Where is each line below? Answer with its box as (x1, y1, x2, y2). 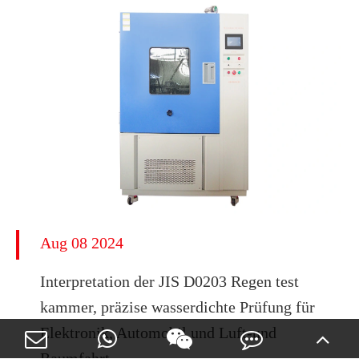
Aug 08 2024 (40, 234, 123, 252)
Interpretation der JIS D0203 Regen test (40, 272, 299, 290)
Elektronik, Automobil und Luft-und (40, 324, 276, 341)
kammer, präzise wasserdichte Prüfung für (40, 298, 315, 316)
